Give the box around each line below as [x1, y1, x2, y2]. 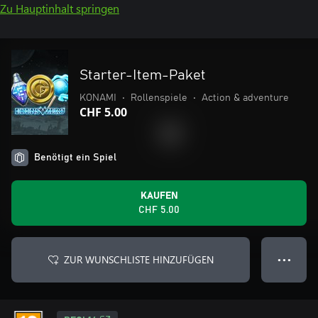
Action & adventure [202, 93, 289, 103]
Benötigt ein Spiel [34, 153, 116, 163]
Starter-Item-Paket [79, 68, 206, 82]
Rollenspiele [131, 93, 187, 103]
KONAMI [79, 93, 116, 103]
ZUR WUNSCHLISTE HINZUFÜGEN [63, 253, 214, 266]
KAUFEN [140, 191, 178, 201]
